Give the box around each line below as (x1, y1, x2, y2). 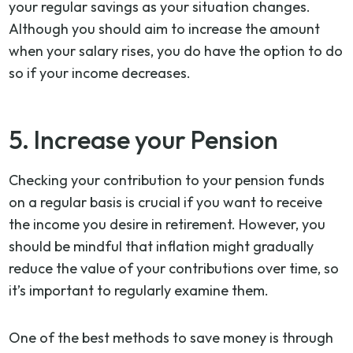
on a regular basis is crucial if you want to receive (9, 192, 323, 211)
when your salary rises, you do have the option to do (9, 41, 344, 60)
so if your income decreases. (9, 63, 191, 82)
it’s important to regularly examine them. (9, 281, 269, 299)
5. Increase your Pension (9, 123, 279, 155)
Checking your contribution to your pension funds (9, 170, 325, 189)
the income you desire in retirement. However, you (9, 214, 326, 233)
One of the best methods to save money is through (9, 328, 334, 347)
